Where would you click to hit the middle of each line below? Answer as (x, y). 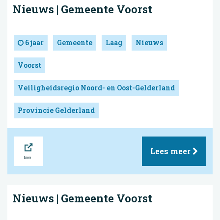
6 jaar (34, 43)
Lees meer (171, 151)
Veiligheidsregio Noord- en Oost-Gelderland (96, 88)
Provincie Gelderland (56, 110)
